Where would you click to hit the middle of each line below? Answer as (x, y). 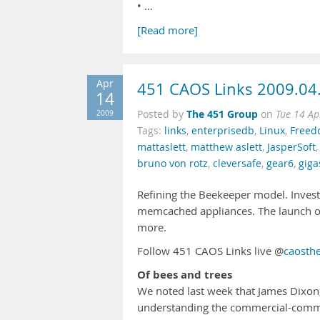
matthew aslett (226, 147)
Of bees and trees (185, 275)
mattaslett (161, 147)
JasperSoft (291, 147)
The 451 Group (222, 114)
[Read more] (167, 30)
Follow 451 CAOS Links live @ (210, 251)
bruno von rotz (172, 164)
